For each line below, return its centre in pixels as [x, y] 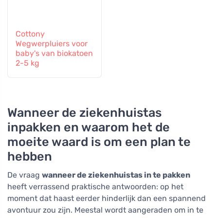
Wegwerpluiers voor [52, 44]
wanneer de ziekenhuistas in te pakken [116, 175]
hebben [30, 156]
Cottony [30, 34]
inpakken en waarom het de [89, 127]
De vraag [25, 175]
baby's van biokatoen [54, 54]
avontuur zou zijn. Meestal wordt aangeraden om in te [105, 210]
